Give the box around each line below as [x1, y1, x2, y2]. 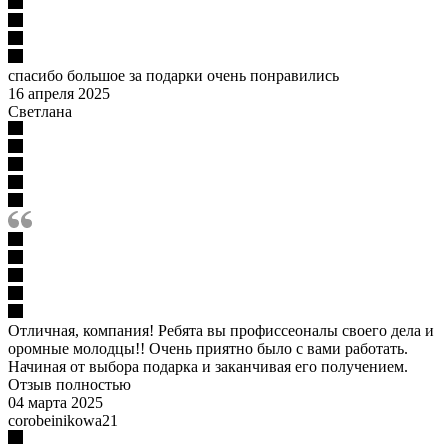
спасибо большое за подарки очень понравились [8, 66, 339, 84]
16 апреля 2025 [8, 84, 110, 102]
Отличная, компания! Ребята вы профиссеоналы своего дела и [8, 321, 434, 339]
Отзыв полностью [8, 375, 131, 393]
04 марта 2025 [8, 393, 103, 411]
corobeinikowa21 [8, 411, 118, 429]
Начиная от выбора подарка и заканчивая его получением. [8, 357, 408, 375]
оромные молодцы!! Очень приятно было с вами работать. [8, 339, 408, 357]
